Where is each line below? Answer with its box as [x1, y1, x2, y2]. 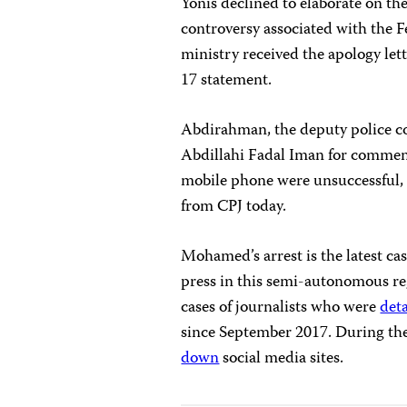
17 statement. [181, 67, 273, 95]
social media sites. [219, 345, 344, 373]
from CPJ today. [181, 194, 287, 222]
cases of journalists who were [181, 294, 381, 323]
